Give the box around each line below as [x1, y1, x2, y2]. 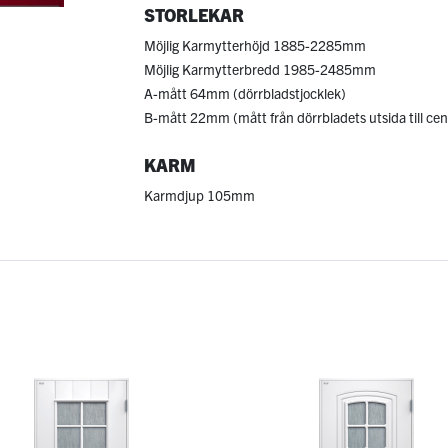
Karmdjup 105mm [144, 186, 255, 205]
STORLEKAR [144, 3, 244, 27]
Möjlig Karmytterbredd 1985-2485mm [144, 59, 376, 78]
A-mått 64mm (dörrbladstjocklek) [144, 83, 346, 102]
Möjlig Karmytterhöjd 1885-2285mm [144, 35, 366, 54]
